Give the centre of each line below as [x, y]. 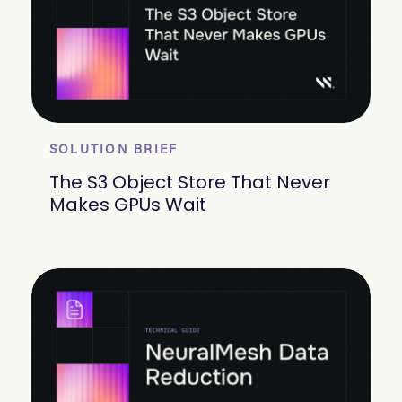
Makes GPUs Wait [128, 205]
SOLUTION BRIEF [114, 151]
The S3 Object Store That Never [190, 183]
